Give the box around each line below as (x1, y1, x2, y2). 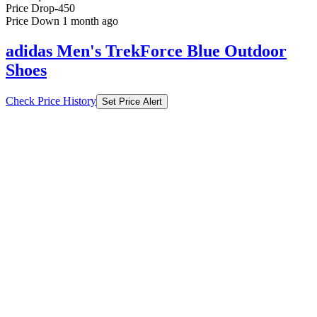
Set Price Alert (102, 96, 162, 107)
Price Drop (6, 2, 54, 14)
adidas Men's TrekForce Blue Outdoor (6, 41, 287, 60)
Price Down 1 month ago (6, 15, 118, 27)
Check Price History (6, 94, 96, 107)
